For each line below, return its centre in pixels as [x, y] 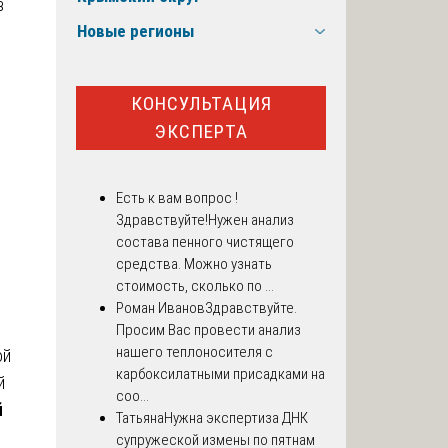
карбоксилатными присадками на [220, 374]
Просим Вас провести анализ [208, 330]
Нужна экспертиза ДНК [236, 418]
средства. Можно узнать [194, 264]
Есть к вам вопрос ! [177, 198]
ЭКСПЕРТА [201, 131]
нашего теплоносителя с [194, 352]
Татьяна [140, 418]
